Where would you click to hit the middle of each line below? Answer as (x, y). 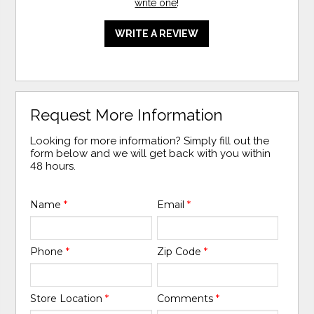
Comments (186, 298)
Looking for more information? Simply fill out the (150, 141)
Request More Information (127, 115)
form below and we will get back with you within (151, 154)
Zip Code (180, 251)
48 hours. (53, 166)
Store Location (68, 298)
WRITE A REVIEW (157, 34)
